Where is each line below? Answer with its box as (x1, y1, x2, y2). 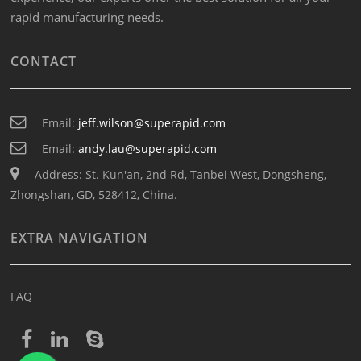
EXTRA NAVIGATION (10, 229, 149, 247)
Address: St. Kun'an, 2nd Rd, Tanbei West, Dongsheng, (35, 167, 327, 183)
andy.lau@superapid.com (78, 141, 218, 157)
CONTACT (10, 52, 77, 71)
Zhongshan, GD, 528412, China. (10, 187, 178, 203)
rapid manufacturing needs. (10, 9, 164, 26)
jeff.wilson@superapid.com (78, 115, 226, 131)
